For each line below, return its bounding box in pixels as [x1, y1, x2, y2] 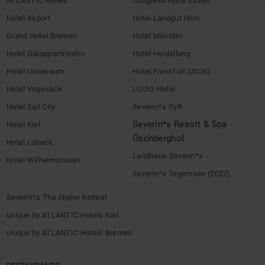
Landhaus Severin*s [132, 151, 203, 160]
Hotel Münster [132, 31, 182, 40]
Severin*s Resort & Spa [132, 118, 227, 130]
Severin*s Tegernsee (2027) [132, 169, 231, 178]
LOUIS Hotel [132, 84, 176, 93]
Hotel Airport [7, 13, 50, 22]
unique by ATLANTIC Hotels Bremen [7, 228, 132, 237]
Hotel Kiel [7, 119, 40, 129]
